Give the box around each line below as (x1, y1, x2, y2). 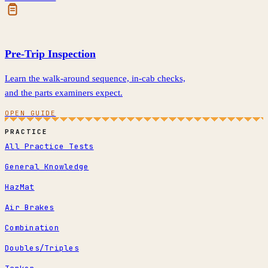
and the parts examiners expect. (5, 88, 123, 98)
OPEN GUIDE (5, 109, 56, 118)
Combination (5, 223, 59, 233)
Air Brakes (5, 202, 54, 213)
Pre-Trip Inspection (5, 48, 96, 60)
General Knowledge (5, 162, 89, 172)
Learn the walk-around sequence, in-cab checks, (5, 74, 185, 84)
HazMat (5, 182, 35, 193)
